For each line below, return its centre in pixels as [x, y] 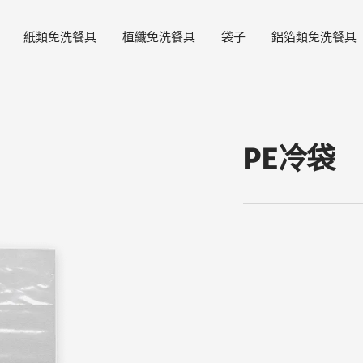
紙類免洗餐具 [60, 36]
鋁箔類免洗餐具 [314, 36]
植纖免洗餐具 [159, 36]
